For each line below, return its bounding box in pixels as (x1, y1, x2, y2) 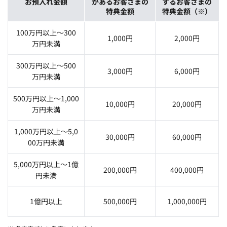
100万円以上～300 (16, 27, 76, 37)
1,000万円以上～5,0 (14, 126, 78, 136)
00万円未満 (28, 137, 64, 147)
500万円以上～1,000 (13, 93, 79, 103)
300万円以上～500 (16, 60, 76, 70)
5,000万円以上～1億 (14, 159, 79, 169)
